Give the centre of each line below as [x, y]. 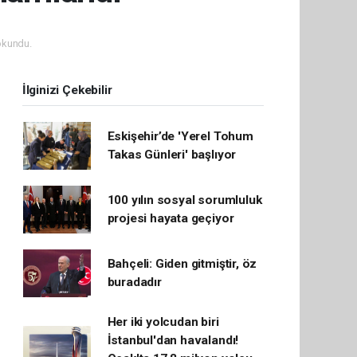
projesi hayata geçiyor [171, 219]
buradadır [134, 282]
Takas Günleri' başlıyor [172, 155]
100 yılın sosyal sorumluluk [184, 200]
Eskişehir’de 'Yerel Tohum [180, 137]
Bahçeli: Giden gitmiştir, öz [182, 264]
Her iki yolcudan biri [163, 322]
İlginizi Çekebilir [67, 90]
